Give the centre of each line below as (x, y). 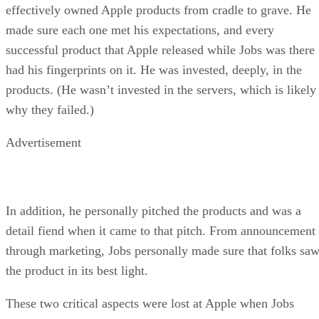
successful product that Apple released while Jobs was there (160, 49)
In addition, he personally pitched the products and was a (153, 210)
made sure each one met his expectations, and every (140, 30)
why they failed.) (50, 109)
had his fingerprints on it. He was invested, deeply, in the (154, 69)
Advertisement (43, 142)
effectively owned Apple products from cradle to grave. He (158, 10)
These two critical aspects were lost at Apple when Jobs (150, 303)
